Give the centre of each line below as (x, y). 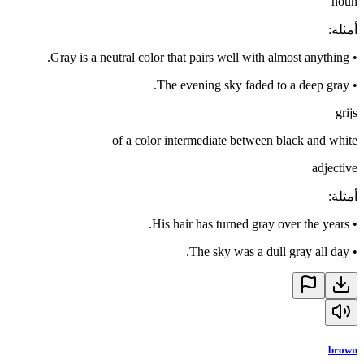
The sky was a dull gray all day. (269, 251)
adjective (335, 167)
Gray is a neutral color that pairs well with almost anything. (200, 57)
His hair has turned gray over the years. (251, 223)
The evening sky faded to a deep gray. (253, 84)
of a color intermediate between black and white (235, 140)
